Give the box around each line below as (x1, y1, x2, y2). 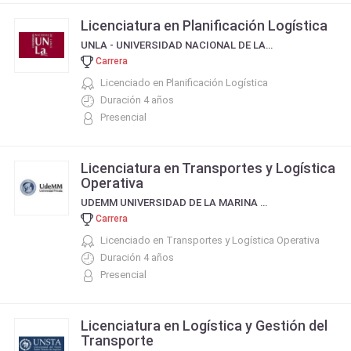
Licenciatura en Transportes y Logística (81, 160, 335, 176)
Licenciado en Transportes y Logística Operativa (100, 234, 320, 246)
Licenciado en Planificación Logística (100, 77, 268, 89)
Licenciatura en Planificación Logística (81, 17, 327, 34)
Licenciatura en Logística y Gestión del (81, 317, 327, 334)
